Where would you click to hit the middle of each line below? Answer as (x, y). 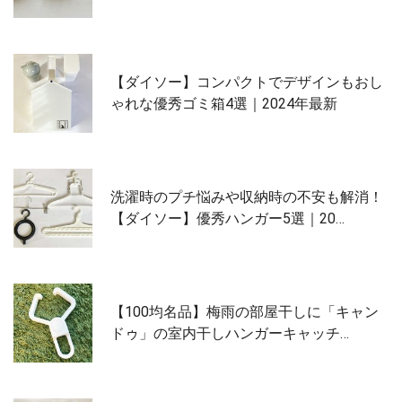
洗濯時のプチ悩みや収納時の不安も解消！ (247, 197)
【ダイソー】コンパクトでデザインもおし (247, 82)
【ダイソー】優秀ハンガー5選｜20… (227, 218)
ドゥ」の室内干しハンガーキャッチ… (230, 333)
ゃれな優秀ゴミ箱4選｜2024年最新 (224, 103)
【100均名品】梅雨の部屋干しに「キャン (245, 311)
